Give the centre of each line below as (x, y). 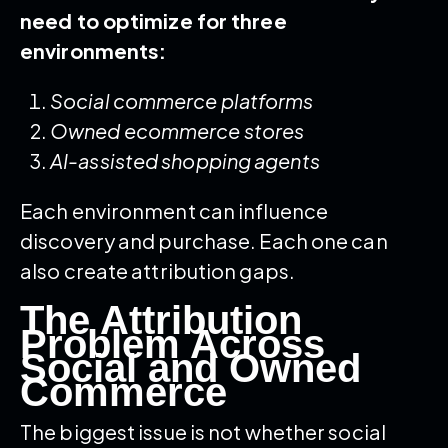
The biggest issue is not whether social (203, 431)
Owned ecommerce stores (177, 130)
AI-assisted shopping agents (185, 160)
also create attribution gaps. (157, 270)
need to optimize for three (153, 20)
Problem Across (172, 343)
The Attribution (161, 319)
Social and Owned (190, 367)
